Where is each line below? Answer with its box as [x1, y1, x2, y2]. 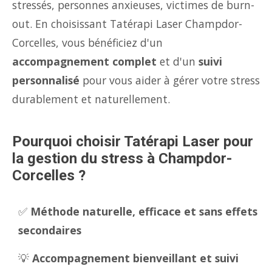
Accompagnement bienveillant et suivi [32, 251, 239, 265]
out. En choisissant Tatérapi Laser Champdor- [12, 16, 242, 31]
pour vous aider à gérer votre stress [80, 73, 260, 87]
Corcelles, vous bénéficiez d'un [12, 35, 163, 50]
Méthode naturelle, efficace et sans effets [30, 204, 257, 219]
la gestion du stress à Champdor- [12, 150, 232, 167]
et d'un [157, 54, 199, 69]
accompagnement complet [12, 54, 157, 69]
